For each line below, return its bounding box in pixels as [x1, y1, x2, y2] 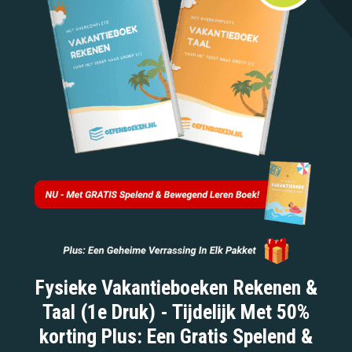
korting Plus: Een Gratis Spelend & [39, 324, 313, 349]
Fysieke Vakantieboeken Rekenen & [35, 276, 317, 300]
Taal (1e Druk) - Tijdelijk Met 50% [42, 300, 310, 324]
